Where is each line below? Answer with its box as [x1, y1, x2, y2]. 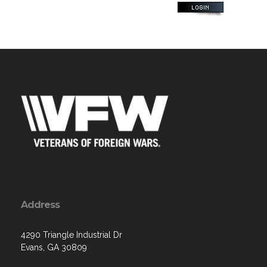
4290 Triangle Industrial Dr [21, 230, 122, 240]
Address [21, 199, 60, 210]
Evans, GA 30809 [21, 243, 87, 252]
